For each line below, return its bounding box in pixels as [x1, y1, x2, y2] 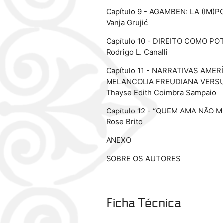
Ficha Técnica [106, 196, 181, 211]
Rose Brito [106, 117, 143, 127]
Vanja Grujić [106, 18, 148, 28]
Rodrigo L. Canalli [106, 47, 168, 57]
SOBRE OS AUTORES [106, 154, 181, 164]
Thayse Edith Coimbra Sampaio [106, 88, 216, 98]
